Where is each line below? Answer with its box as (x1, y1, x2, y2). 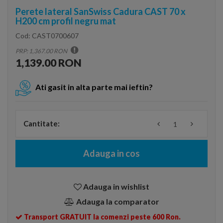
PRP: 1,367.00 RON (15, 47, 68, 55)
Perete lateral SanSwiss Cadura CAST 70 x (15, 6, 186, 17)
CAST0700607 (32, 31, 79, 40)
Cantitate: (23, 119, 60, 128)
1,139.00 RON (15, 56, 82, 69)
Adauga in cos (83, 148, 140, 159)
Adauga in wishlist (83, 182, 149, 191)
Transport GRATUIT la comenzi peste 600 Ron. (24, 213, 181, 221)
